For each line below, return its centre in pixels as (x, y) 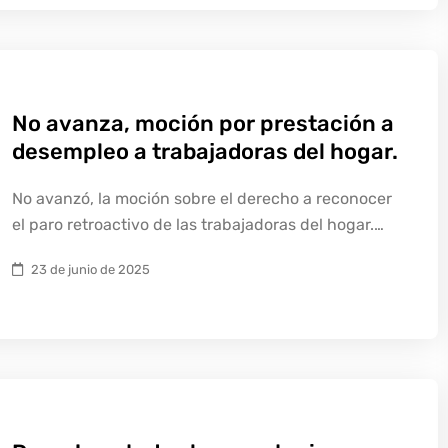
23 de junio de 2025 (90, 269)
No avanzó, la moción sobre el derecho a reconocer (202, 198)
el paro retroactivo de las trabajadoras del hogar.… (198, 224)
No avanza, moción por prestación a (203, 123)
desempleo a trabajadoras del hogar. (205, 151)
